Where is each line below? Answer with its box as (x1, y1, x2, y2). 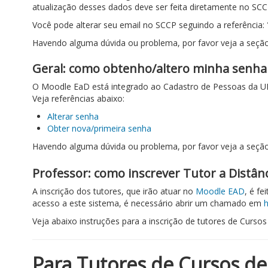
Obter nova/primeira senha (47, 123, 151, 134)
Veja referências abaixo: (32, 93, 124, 104)
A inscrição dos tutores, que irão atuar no (32, 185, 196, 197)
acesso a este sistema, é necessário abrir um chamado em (32, 197, 264, 209)
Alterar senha (47, 111, 99, 122)
